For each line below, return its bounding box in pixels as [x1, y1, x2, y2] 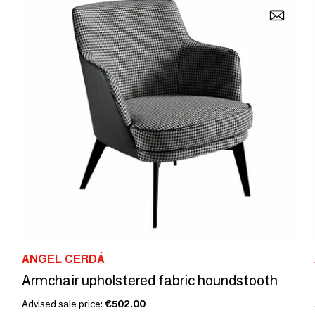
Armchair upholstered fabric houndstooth [22, 272, 278, 289]
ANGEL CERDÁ [22, 252, 105, 266]
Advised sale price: [22, 297, 105, 310]
